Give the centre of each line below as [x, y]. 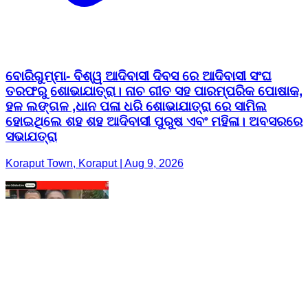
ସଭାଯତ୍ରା [31, 137]
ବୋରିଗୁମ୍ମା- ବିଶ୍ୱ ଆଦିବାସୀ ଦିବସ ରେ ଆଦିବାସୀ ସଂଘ [139, 76]
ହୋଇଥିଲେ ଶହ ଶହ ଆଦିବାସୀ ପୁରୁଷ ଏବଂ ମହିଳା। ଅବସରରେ [154, 122]
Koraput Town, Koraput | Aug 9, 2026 [95, 164]
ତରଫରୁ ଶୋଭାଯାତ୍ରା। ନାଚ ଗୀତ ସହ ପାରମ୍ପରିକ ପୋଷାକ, [154, 91]
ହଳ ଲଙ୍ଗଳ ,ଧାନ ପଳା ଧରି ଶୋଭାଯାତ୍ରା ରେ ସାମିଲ [136, 107]
